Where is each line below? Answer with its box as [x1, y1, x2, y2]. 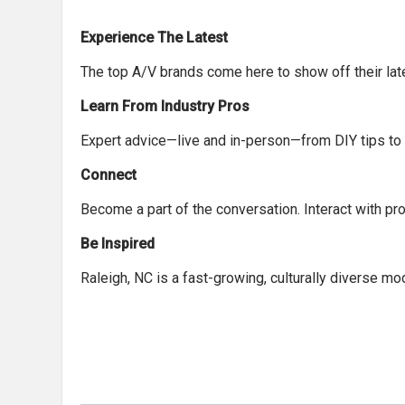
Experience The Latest [80, 29, 228, 46]
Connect [80, 166, 137, 184]
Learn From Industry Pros [80, 98, 250, 115]
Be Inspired [80, 235, 155, 252]
